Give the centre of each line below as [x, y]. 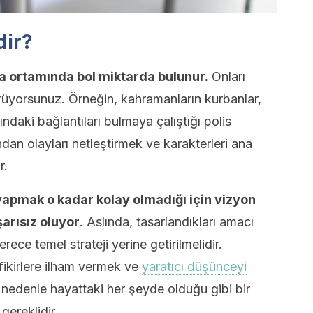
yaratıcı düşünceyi [194, 267]
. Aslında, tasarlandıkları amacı [167, 222]
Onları [227, 77]
